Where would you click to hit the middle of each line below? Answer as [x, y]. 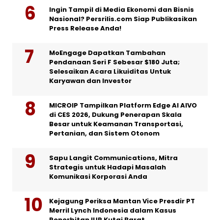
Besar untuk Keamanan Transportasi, [116, 124]
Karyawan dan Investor [90, 81]
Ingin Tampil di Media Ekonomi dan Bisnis [122, 10]
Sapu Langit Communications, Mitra [113, 158]
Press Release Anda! [85, 28]
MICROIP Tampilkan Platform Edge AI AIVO [123, 105]
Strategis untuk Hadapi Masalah [108, 167]
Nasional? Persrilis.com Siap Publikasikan [123, 19]
